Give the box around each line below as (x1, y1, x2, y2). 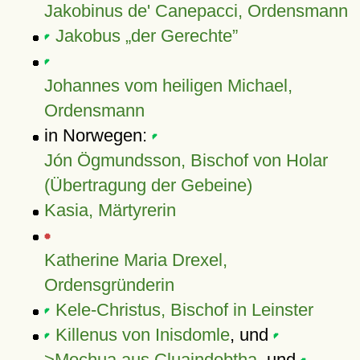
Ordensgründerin (43, 275, 174, 295)
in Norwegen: (43, 125, 152, 145)
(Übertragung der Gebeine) (43, 175, 252, 195)
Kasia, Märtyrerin (43, 200, 176, 220)
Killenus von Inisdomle (55, 325, 230, 345)
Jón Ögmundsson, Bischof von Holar (43, 150, 328, 170)
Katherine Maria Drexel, (43, 250, 227, 270)
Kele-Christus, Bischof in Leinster (55, 300, 313, 320)
